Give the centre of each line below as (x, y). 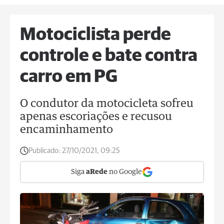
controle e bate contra (109, 56)
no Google (125, 172)
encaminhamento (66, 130)
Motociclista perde (95, 35)
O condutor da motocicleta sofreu (107, 104)
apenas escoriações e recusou (96, 117)
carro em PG (69, 77)
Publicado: (44, 151)
